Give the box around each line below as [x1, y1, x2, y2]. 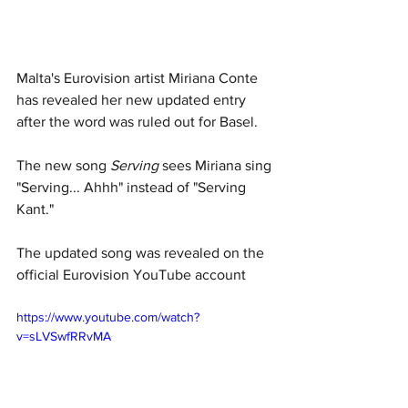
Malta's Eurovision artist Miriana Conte [16, 70, 261, 87]
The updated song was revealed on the [16, 245, 268, 261]
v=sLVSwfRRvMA [16, 329, 111, 344]
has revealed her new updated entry [16, 92, 250, 108]
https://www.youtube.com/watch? [16, 310, 199, 325]
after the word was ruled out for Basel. [16, 114, 261, 130]
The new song [16, 158, 110, 174]
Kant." [16, 201, 54, 218]
